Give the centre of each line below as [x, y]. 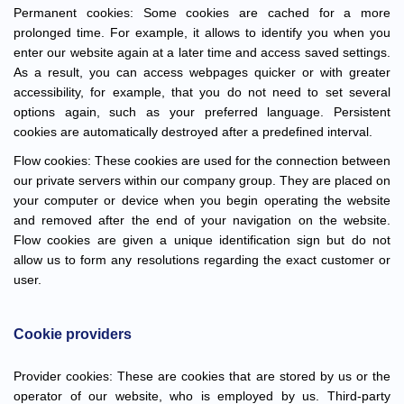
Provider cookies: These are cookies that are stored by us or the [202, 376]
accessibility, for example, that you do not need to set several [202, 92]
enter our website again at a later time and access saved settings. [202, 52]
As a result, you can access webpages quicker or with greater [202, 72]
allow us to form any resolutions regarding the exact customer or [202, 260]
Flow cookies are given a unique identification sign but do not [202, 240]
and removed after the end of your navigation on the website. [202, 220]
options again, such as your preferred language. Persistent [202, 112]
